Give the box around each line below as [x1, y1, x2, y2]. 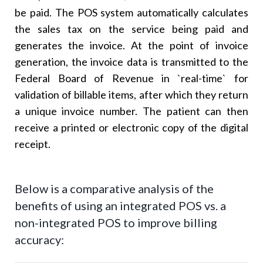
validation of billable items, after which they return [15, 87, 248, 101]
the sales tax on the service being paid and [15, 22, 248, 35]
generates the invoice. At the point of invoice [15, 38, 248, 52]
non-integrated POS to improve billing [15, 215, 218, 230]
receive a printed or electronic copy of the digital [15, 120, 248, 134]
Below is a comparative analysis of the [15, 181, 214, 195]
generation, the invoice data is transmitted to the [15, 55, 248, 68]
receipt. [15, 137, 51, 150]
